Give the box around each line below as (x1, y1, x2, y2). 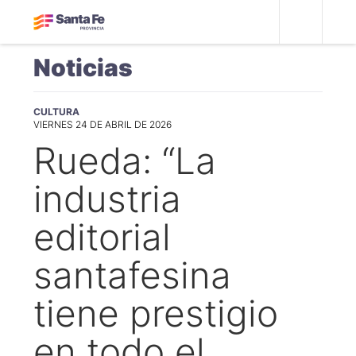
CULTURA (33, 106, 79, 118)
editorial (33, 215, 171, 259)
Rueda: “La (33, 138, 216, 183)
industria (33, 176, 181, 221)
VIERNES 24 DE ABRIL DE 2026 (33, 118, 172, 130)
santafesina (33, 253, 231, 297)
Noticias (33, 53, 133, 82)
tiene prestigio (33, 291, 278, 335)
